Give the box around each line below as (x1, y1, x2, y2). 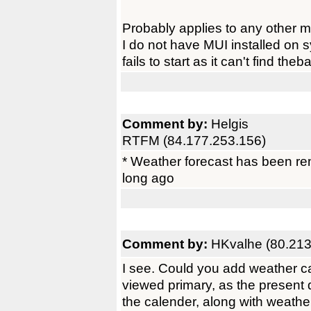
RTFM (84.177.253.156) (122, 133, 266, 148)
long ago (122, 170, 174, 185)
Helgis (211, 116, 249, 131)
